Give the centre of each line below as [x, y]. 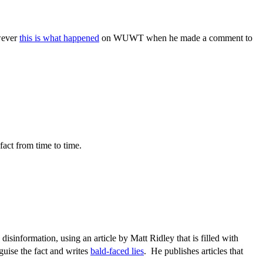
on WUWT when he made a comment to [176, 38]
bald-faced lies [117, 251]
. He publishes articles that [193, 251]
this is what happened [59, 38]
